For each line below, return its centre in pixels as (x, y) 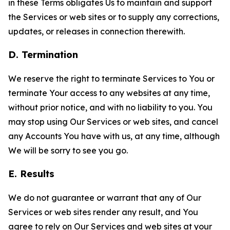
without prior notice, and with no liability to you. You (110, 107)
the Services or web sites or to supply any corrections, (114, 17)
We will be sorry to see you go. (68, 150)
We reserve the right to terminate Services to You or (111, 79)
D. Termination (43, 55)
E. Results (31, 174)
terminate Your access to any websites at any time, (109, 93)
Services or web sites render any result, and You (103, 212)
